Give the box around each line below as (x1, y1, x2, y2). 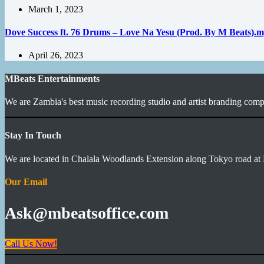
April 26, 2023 (28, 50, 83, 61)
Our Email (5, 176, 47, 187)
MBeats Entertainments (5, 73, 100, 84)
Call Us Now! (5, 239, 57, 249)
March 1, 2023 (28, 4, 83, 14)
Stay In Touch (5, 130, 61, 141)
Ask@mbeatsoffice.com (5, 203, 169, 222)
